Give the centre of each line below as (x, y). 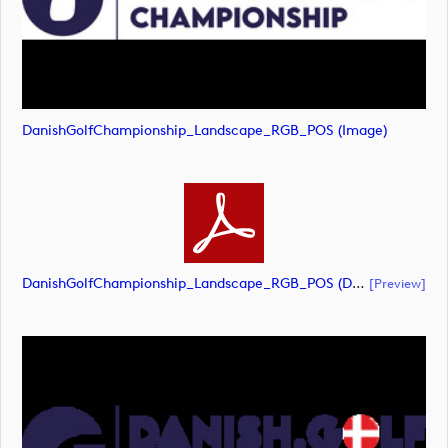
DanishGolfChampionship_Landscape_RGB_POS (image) (204, 130)
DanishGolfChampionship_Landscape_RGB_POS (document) (358, 283)
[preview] (397, 283)
